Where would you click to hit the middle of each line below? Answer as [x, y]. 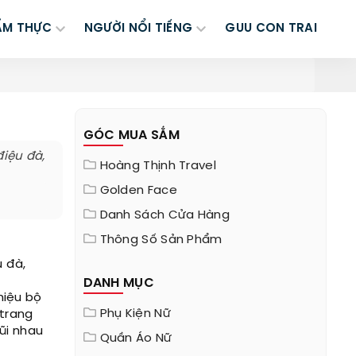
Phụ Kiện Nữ [135, 314]
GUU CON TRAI [271, 29]
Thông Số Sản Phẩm [161, 240]
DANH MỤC [118, 283]
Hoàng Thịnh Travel [158, 166]
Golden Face [138, 191]
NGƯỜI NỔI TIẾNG [138, 29]
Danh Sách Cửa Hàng [164, 215]
